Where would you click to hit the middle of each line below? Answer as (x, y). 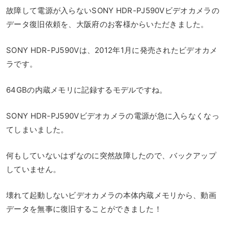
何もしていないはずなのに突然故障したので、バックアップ (111, 155)
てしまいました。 (37, 129)
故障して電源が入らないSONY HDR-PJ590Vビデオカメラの (113, 10)
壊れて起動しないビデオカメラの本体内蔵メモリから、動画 (111, 195)
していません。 (34, 169)
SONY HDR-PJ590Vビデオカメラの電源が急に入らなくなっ (113, 116)
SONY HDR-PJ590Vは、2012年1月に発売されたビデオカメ (112, 50)
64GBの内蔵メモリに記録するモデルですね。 (87, 90)
